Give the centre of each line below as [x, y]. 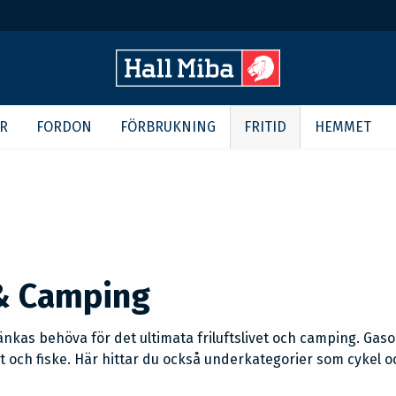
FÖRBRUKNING [168, 127]
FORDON [64, 127]
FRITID [265, 127]
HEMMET [343, 127]
